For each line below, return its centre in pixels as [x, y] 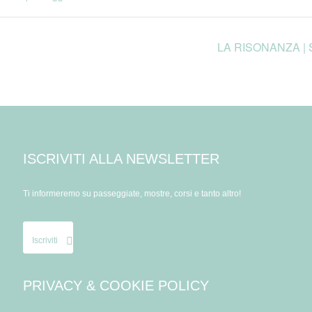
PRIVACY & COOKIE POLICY [116, 286]
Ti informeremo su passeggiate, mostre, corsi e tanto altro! [132, 194]
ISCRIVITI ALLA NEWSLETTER [121, 159]
